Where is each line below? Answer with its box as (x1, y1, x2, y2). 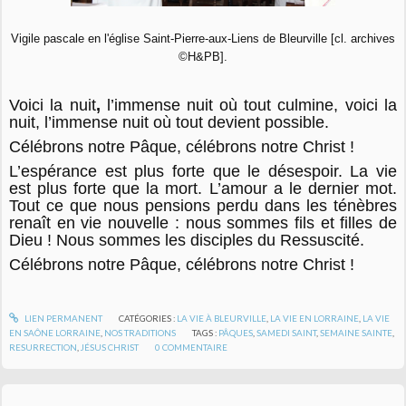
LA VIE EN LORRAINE (269, 313, 359, 324)
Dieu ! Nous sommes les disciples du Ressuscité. (9, 231, 365, 250)
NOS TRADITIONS (104, 327, 177, 339)
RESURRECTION (9, 342, 78, 353)
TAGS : (192, 327, 219, 339)
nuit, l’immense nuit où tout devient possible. (9, 113, 330, 132)
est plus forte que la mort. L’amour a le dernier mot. (9, 179, 397, 198)
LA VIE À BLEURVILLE (176, 313, 266, 324)
